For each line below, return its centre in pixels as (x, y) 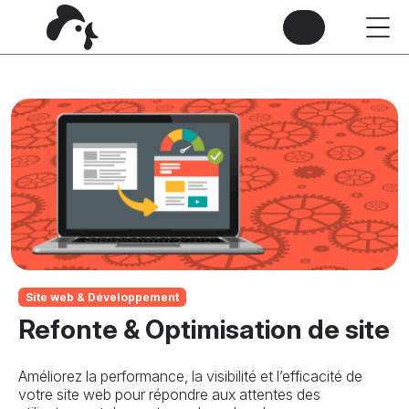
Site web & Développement (102, 297)
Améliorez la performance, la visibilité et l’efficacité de (190, 376)
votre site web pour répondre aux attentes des (169, 394)
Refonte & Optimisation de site (204, 329)
